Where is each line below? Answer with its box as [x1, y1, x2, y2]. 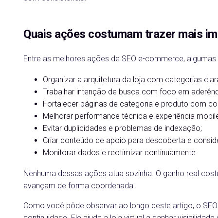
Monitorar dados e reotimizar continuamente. [43, 148, 198, 157]
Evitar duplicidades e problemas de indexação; [43, 124, 202, 133]
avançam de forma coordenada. [23, 181, 135, 190]
